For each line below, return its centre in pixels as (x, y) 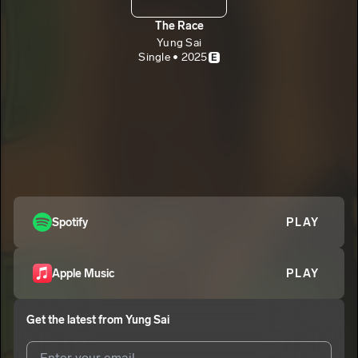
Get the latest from (76, 320)
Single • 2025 (173, 57)
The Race (179, 26)
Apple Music (83, 273)
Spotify (70, 222)
